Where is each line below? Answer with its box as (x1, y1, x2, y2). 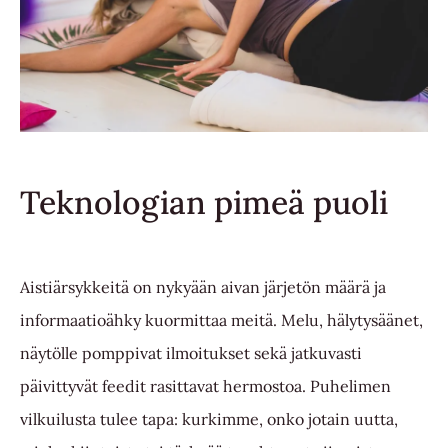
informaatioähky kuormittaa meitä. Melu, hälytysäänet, (20, 309, 423, 330)
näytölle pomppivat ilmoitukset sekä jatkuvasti (20, 342, 362, 363)
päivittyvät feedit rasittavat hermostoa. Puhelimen (20, 375, 391, 396)
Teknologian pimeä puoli (20, 181, 388, 223)
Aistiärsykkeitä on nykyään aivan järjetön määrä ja (20, 276, 386, 297)
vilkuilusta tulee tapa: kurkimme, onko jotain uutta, (20, 408, 398, 429)
